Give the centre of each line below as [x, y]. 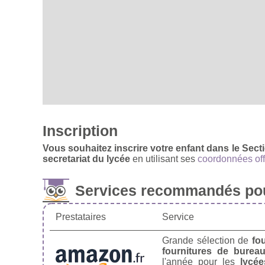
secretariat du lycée [86, 159]
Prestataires [81, 216]
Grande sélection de [207, 240]
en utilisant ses [164, 159]
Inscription [80, 130]
